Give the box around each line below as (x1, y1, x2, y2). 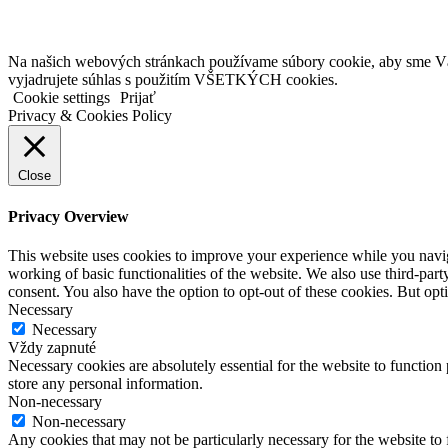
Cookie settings (13, 89, 110, 107)
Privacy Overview (8, 207, 129, 225)
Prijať (120, 89, 156, 107)
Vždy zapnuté (8, 338, 96, 356)
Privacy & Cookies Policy (8, 107, 172, 125)
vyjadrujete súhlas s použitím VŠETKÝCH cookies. (8, 71, 338, 89)
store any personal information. (8, 374, 203, 392)
